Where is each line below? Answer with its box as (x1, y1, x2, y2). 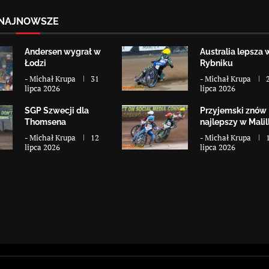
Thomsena (25, 117, 67, 127)
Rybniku (200, 58, 234, 68)
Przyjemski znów (200, 106, 267, 116)
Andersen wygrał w (25, 47, 101, 57)
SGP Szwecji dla (25, 106, 89, 116)
